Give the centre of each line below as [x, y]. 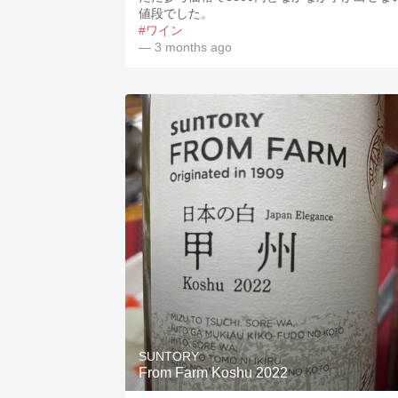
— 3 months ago [185, 47]
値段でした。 [176, 13]
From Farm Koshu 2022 [213, 373]
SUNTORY [169, 356]
